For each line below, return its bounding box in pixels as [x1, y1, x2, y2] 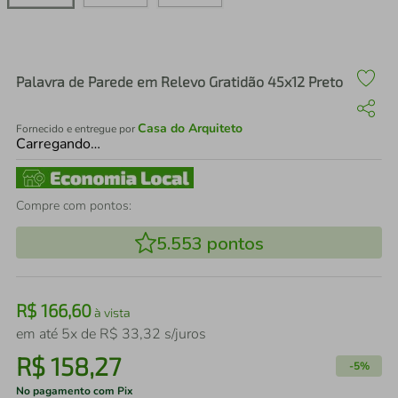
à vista [92, 305, 131, 320]
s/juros [161, 324, 206, 344]
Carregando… [16, 134, 100, 154]
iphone [75, 41, 119, 59]
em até [16, 324, 61, 344]
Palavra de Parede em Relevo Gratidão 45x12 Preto [16, 73, 343, 90]
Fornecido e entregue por [16, 122, 138, 136]
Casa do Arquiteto [138, 120, 243, 137]
